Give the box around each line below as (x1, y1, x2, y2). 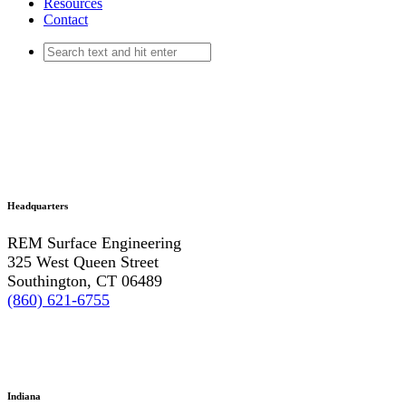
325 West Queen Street (7, 252, 159, 271)
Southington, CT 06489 (7, 271, 162, 290)
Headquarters (7, 199, 68, 211)
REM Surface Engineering (7, 233, 181, 252)
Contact (43, 12, 88, 27)
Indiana (7, 390, 41, 401)
